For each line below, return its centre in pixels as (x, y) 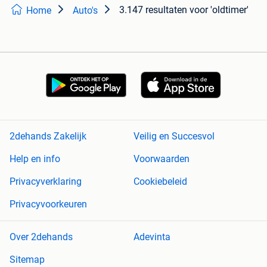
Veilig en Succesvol (174, 136)
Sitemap (27, 260)
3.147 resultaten (153, 10)
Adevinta (152, 237)
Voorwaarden (162, 159)
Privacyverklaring (46, 182)
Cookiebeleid (160, 182)
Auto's (85, 11)
